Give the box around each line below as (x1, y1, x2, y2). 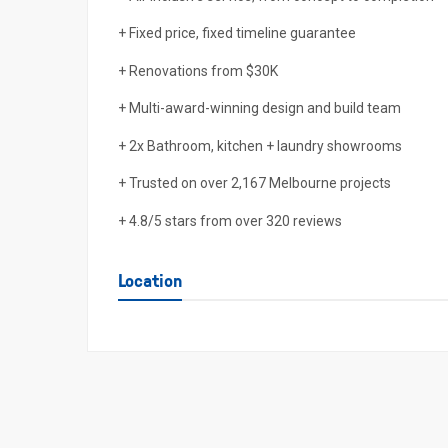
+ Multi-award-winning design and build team (118, 100, 401, 116)
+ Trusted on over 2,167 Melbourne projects (118, 175, 391, 191)
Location (118, 267, 182, 292)
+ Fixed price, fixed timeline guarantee (118, 25, 356, 41)
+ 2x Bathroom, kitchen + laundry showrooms (118, 137, 402, 154)
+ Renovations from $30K (118, 62, 278, 79)
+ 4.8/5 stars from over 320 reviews (118, 212, 342, 229)
